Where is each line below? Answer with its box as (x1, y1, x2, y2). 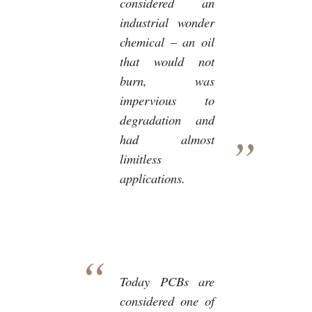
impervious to (120, 91, 214, 109)
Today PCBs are (120, 272, 214, 290)
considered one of (120, 291, 214, 309)
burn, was (120, 71, 214, 89)
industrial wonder (120, 13, 214, 31)
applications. (120, 169, 185, 187)
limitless (120, 149, 162, 167)
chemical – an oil (120, 32, 214, 50)
